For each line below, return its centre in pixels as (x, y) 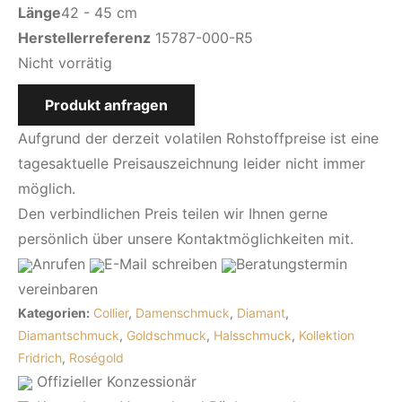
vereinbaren (58, 289)
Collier (111, 313)
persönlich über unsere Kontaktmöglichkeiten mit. (186, 239)
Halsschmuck (253, 335)
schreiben (182, 264)
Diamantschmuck (69, 335)
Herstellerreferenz (84, 38)
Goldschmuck (166, 335)
